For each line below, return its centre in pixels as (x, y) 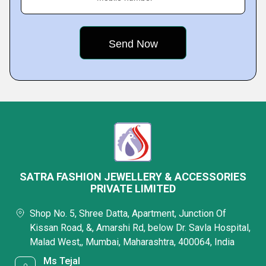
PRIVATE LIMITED (133, 189)
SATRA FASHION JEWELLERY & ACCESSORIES (133, 177)
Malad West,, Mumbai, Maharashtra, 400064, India (132, 242)
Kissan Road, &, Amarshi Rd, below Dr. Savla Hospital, (140, 228)
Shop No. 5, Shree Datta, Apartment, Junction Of (128, 213)
